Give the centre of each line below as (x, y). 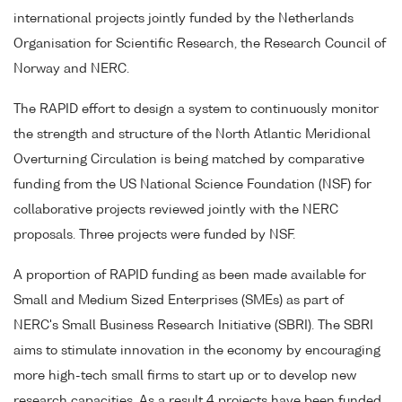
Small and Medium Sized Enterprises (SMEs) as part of (179, 300)
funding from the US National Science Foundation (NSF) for (192, 184)
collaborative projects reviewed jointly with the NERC (176, 210)
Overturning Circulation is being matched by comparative (189, 159)
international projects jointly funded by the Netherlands (184, 18)
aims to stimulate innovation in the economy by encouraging (197, 350)
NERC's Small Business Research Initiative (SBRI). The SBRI (193, 325)
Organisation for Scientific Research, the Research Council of (200, 44)
